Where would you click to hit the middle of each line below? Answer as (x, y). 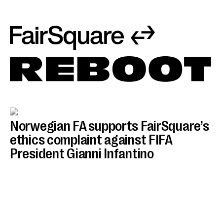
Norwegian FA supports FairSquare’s (110, 127)
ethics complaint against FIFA (91, 140)
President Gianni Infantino (82, 154)
